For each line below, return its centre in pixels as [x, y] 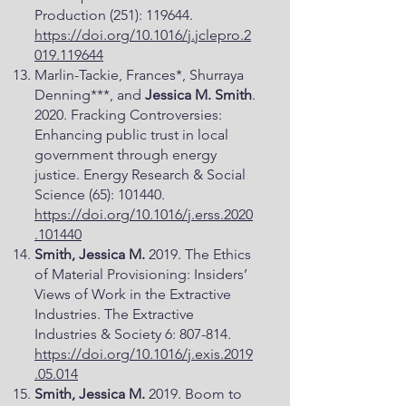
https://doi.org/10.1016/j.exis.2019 [144, 354]
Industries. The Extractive [114, 314]
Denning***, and [90, 95]
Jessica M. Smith [198, 95]
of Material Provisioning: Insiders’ [141, 274]
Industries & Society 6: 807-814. [133, 334]
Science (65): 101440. [100, 194]
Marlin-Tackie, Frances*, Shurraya [139, 75]
